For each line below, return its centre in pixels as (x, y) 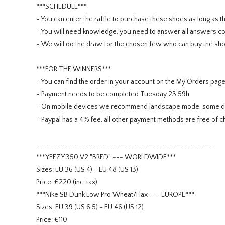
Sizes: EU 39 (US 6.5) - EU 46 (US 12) (90, 208)
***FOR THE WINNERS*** (74, 70)
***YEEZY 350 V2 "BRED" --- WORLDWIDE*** (106, 157)
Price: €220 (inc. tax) (67, 183)
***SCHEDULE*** (62, 7)
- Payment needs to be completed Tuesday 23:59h (113, 95)
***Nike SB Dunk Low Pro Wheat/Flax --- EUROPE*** (115, 195)
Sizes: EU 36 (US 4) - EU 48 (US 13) (87, 170)
